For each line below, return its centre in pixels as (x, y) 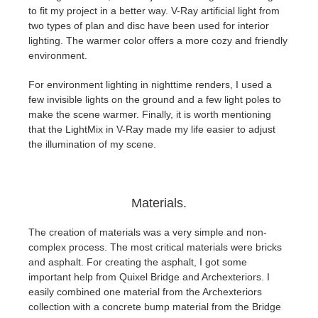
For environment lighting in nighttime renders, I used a (150, 85)
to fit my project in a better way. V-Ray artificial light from (154, 11)
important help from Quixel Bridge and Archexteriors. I (149, 277)
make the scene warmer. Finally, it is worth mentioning (150, 115)
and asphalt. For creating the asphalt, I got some (138, 262)
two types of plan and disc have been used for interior (149, 26)
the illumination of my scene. (92, 144)
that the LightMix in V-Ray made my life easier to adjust (152, 130)
